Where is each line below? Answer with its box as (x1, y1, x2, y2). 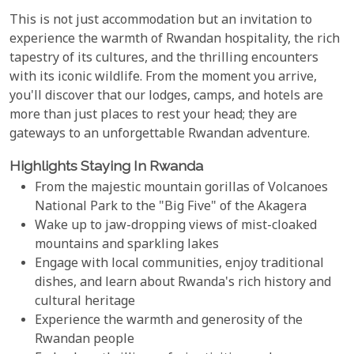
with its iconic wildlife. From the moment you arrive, (9, 68, 317, 87)
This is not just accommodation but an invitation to (9, 11, 312, 30)
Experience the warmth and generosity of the (35, 311, 303, 330)
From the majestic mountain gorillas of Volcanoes (35, 179, 328, 198)
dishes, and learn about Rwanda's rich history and (35, 273, 331, 292)
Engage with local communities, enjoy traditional (35, 254, 324, 273)
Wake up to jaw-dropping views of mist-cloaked (35, 217, 317, 235)
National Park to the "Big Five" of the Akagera (35, 198, 307, 217)
